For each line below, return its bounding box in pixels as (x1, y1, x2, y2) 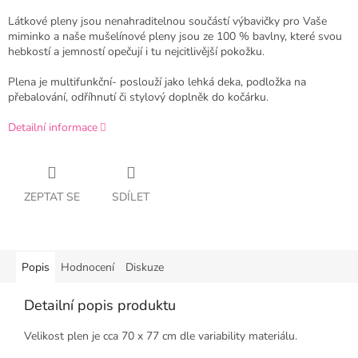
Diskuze (125, 260, 164, 276)
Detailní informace (8, 120, 97, 136)
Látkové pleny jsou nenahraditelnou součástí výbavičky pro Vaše (8, 14, 327, 30)
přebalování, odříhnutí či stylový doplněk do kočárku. (8, 89, 268, 105)
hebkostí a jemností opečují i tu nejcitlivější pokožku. (8, 44, 265, 60)
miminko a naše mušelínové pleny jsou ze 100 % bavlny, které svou (8, 29, 342, 45)
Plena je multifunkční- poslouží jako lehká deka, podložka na (8, 74, 306, 90)
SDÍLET (112, 189, 149, 205)
